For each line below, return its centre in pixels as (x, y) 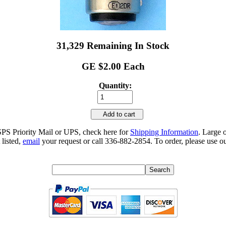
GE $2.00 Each (113, 66)
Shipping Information (164, 132)
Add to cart (117, 115)
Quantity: (115, 86)
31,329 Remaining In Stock (113, 45)
